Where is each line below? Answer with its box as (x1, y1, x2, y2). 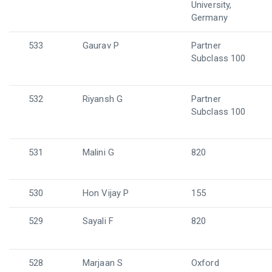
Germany (191, 12, 228, 23)
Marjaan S (83, 257, 123, 268)
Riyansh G (83, 93, 123, 104)
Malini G (83, 147, 114, 158)
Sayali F (83, 216, 114, 226)
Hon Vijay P (83, 188, 129, 199)
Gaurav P (83, 40, 119, 51)
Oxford (191, 257, 219, 268)
